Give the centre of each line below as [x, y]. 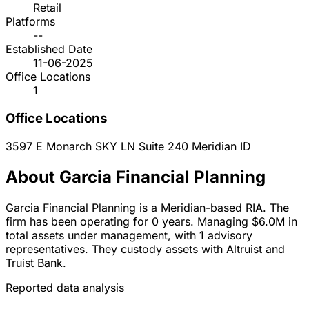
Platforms [30, 22]
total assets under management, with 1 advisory [129, 235]
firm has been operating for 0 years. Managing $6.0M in [151, 221]
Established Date [49, 49]
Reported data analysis [65, 287]
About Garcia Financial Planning [136, 177]
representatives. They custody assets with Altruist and [145, 249]
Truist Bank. [36, 262]
